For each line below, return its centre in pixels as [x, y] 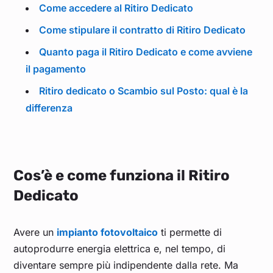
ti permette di [190, 232]
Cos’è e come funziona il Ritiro [122, 176]
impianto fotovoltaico [108, 232]
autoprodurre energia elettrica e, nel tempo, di [120, 249]
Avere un [35, 232]
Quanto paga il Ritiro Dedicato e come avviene [146, 52]
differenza [49, 108]
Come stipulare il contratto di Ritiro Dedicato [143, 30]
